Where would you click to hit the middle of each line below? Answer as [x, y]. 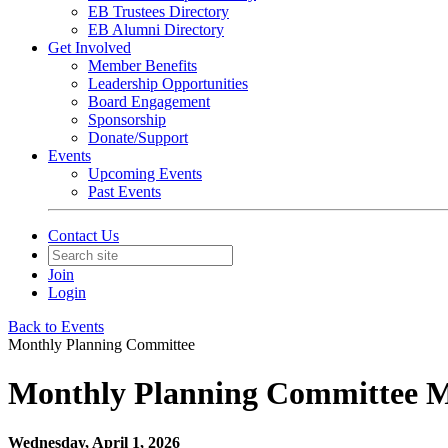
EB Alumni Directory [156, 29]
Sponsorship [127, 119]
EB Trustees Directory [158, 11]
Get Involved [89, 47]
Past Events [124, 191]
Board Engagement [149, 101]
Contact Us [83, 235]
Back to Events [56, 326]
